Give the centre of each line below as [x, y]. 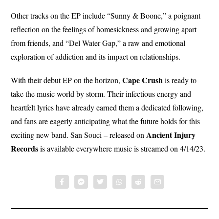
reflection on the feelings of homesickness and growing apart [104, 29]
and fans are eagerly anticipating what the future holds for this [106, 121]
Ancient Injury [171, 134]
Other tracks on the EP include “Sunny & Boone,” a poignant [106, 15]
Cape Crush [142, 80]
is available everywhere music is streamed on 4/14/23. [122, 148]
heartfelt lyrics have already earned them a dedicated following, [107, 107]
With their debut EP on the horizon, [66, 80]
